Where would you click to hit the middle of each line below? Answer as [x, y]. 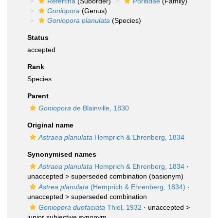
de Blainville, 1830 [100, 108]
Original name [50, 125]
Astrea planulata [64, 187]
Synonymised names [62, 154]
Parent [38, 96]
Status [38, 37]
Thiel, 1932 [123, 207]
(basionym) [165, 176]
